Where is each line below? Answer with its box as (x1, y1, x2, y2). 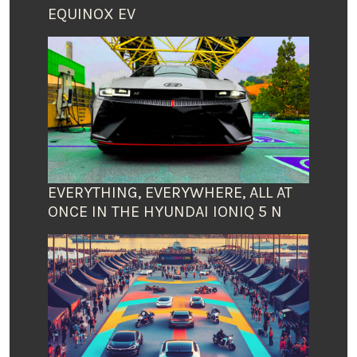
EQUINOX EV (48, 5, 135, 23)
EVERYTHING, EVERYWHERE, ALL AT (48, 183, 292, 202)
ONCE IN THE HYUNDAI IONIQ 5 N (48, 202, 282, 222)
